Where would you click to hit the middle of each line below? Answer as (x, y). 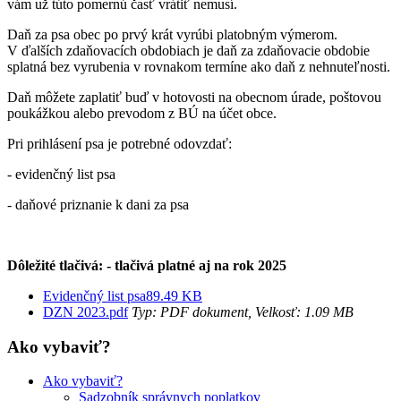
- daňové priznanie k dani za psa (98, 204)
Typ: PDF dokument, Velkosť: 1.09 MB (241, 311)
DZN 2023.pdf (85, 311)
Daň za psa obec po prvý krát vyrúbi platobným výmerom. (172, 34)
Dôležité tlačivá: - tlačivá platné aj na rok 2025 (147, 265)
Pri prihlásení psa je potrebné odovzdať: (119, 143)
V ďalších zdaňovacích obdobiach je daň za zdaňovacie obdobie (188, 50)
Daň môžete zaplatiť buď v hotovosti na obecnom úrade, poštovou (194, 97)
